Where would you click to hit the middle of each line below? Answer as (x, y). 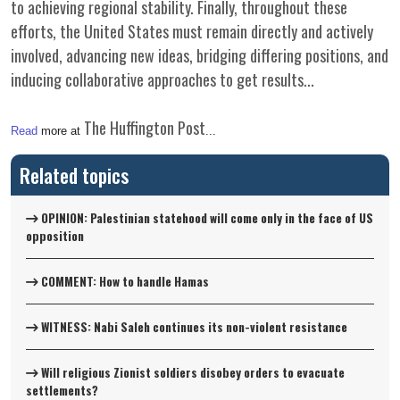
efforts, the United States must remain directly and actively (192, 31)
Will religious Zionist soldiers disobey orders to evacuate (192, 372)
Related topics (74, 175)
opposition (55, 236)
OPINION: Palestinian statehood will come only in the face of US (206, 218)
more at (61, 131)
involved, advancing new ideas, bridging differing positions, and (200, 55)
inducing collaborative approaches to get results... (162, 79)
